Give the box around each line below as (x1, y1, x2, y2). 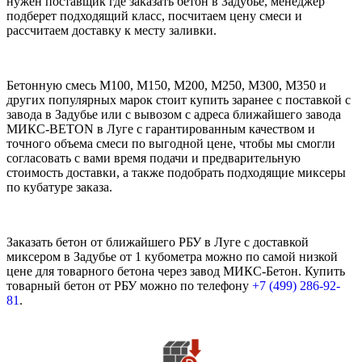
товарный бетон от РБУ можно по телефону (6, 279, 252, 293)
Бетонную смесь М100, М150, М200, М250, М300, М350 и (6, 78, 326, 93)
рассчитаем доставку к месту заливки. (6, 23, 217, 38)
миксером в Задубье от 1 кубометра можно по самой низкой (6, 250, 338, 264)
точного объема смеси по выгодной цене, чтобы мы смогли (6, 137, 335, 151)
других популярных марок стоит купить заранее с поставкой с (6, 93, 351, 107)
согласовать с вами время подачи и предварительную (6, 151, 301, 166)
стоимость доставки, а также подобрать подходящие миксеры (6, 166, 346, 180)
